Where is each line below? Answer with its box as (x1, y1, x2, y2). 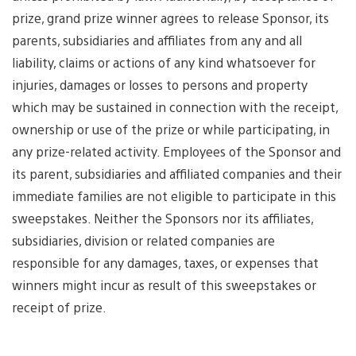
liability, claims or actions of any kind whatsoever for (12, 54, 315, 72)
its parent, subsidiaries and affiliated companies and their (12, 165, 342, 183)
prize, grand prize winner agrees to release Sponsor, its (12, 10, 329, 27)
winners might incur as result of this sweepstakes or (12, 277, 316, 294)
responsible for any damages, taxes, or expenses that (12, 254, 319, 272)
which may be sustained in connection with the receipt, (12, 99, 338, 116)
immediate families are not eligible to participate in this (12, 188, 336, 205)
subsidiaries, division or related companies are (12, 232, 275, 250)
